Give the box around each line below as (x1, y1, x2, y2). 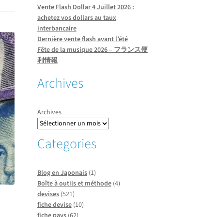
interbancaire (37, 24, 77, 34)
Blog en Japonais (37, 168, 87, 178)
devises (37, 189, 59, 199)
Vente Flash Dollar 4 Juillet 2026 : (37, 2, 134, 13)
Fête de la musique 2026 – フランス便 (37, 45, 148, 55)
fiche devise (37, 200, 72, 210)
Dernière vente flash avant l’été (37, 34, 128, 45)
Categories (37, 134, 96, 154)
